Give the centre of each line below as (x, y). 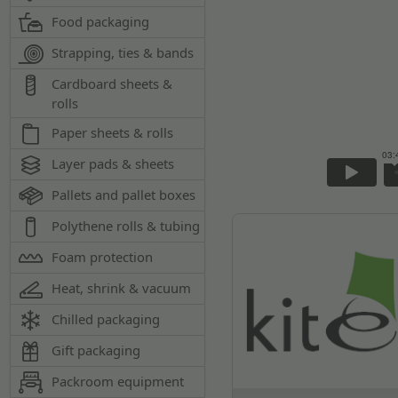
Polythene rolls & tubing (126, 226)
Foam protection (103, 257)
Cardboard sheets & (112, 84)
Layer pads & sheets (113, 163)
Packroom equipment (118, 381)
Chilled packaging (106, 319)
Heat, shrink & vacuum (122, 288)
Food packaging (101, 21)
